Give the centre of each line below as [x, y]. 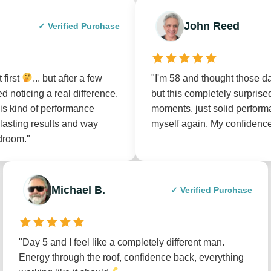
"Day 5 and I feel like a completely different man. [122, 242]
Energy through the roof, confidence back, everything [131, 257]
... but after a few [68, 78]
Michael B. [78, 190]
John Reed [212, 26]
